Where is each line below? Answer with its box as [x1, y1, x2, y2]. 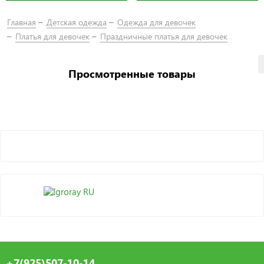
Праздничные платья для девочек [100, 30, 227, 42]
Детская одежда [47, 16, 107, 28]
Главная [7, 16, 36, 28]
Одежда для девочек [117, 16, 196, 28]
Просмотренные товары [68, 67, 196, 81]
